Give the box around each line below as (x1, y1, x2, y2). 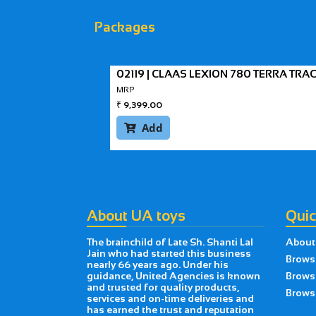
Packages (95, 20, 156, 35)
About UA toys (86, 207, 186, 224)
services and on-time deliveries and (86, 293, 254, 305)
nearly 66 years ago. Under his (86, 259, 229, 271)
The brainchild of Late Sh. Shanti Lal (86, 236, 253, 248)
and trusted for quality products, (86, 281, 239, 293)
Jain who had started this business (86, 248, 251, 260)
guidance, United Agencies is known (86, 270, 260, 282)
